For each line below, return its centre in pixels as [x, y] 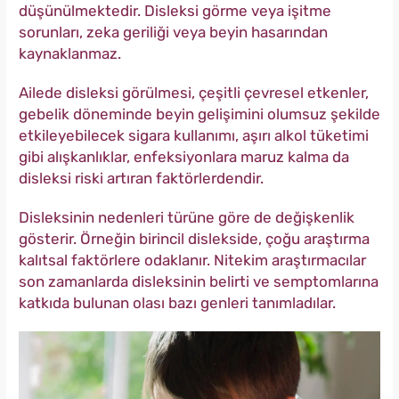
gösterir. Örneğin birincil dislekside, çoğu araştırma [194, 238]
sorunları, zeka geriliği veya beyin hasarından [173, 32]
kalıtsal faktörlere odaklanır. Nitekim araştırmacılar [192, 260]
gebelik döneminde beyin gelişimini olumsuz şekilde [199, 114]
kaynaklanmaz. [70, 53]
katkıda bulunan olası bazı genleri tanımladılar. [177, 302]
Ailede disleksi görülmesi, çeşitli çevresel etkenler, [194, 92]
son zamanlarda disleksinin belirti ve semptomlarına [199, 281]
